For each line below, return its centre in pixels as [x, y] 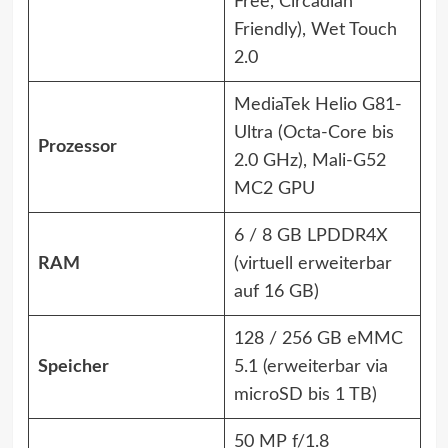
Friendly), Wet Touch [315, 30]
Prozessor [77, 147]
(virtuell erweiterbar [312, 264]
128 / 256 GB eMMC [318, 339]
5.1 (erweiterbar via [310, 367]
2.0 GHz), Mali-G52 [309, 161]
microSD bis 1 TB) [305, 395]
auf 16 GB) [276, 292]
